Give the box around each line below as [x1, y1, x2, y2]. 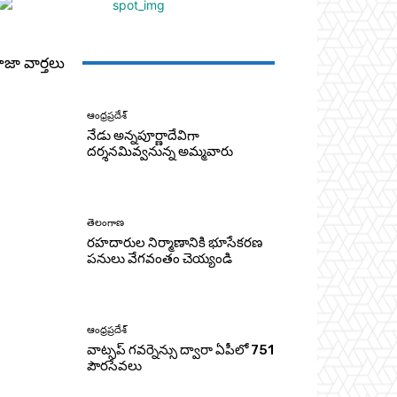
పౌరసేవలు [87, 358, 143, 375]
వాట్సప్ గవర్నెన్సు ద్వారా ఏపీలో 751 [87, 342, 275, 359]
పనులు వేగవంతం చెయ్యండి [87, 250, 233, 267]
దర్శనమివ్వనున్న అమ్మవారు [87, 143, 234, 160]
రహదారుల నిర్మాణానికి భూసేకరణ [87, 234, 263, 251]
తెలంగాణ [87, 216, 125, 229]
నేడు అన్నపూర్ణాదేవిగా [87, 127, 200, 144]
